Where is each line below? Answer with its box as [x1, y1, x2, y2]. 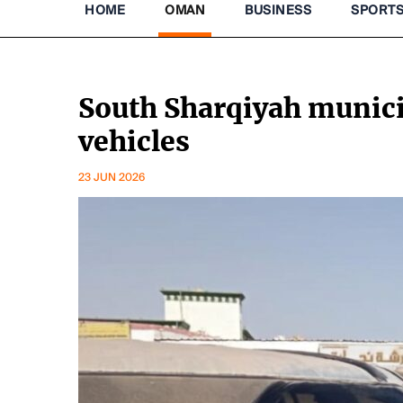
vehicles [78, 124, 190, 159]
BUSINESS [245, 2, 311, 19]
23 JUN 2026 [78, 170, 145, 185]
